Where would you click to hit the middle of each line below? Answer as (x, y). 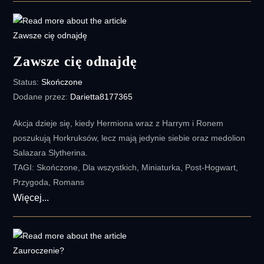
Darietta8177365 (102, 96)
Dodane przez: (42, 96)
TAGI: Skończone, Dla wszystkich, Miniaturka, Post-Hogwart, (126, 167)
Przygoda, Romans (49, 182)
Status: (27, 82)
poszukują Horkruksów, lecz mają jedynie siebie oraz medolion (129, 138)
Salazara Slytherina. (52, 152)
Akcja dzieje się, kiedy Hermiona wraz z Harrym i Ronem (118, 123)
